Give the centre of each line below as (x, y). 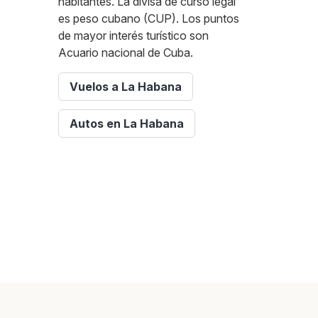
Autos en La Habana (127, 124)
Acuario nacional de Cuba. (126, 53)
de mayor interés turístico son (133, 35)
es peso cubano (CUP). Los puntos (149, 18)
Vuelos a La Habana (126, 87)
